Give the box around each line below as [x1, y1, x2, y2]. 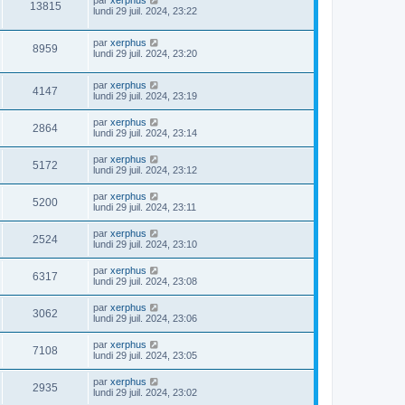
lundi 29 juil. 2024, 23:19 [93, 89, 197, 101]
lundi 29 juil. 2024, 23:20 [93, 47, 197, 59]
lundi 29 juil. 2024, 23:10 [93, 238, 197, 250]
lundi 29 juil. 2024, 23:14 [93, 127, 197, 138]
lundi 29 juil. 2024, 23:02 [93, 386, 197, 398]
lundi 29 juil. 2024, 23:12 [93, 164, 197, 175]
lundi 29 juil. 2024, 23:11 [93, 201, 196, 212]
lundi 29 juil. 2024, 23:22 [93, 5, 197, 17]
